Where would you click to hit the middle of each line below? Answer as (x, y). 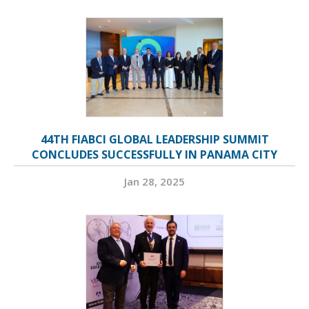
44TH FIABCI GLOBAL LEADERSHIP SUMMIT (154, 140)
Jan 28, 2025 (154, 182)
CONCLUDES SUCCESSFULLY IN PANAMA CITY (154, 155)
